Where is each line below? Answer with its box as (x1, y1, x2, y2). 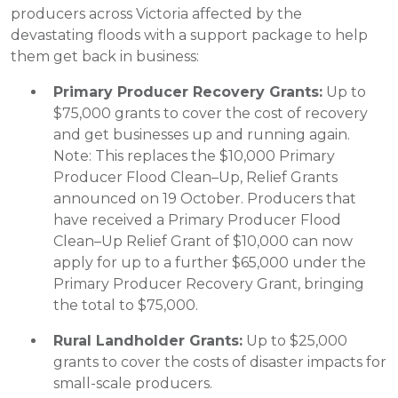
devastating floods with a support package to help (11, 27, 368, 44)
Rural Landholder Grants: (53, 332, 243, 349)
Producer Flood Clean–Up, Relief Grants (53, 169, 338, 186)
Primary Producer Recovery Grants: (53, 84, 322, 100)
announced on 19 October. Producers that (53, 190, 356, 207)
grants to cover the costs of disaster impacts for (53, 354, 386, 370)
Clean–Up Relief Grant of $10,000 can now (53, 233, 353, 250)
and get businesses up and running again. (53, 126, 350, 143)
